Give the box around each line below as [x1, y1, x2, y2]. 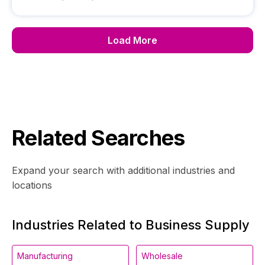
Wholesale [141, 251, 183, 261]
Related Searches [12, 125, 185, 151]
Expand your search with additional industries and [12, 164, 235, 176]
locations [12, 179, 52, 191]
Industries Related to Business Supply [12, 217, 250, 232]
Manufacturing [17, 251, 73, 261]
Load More [108, 34, 157, 46]
